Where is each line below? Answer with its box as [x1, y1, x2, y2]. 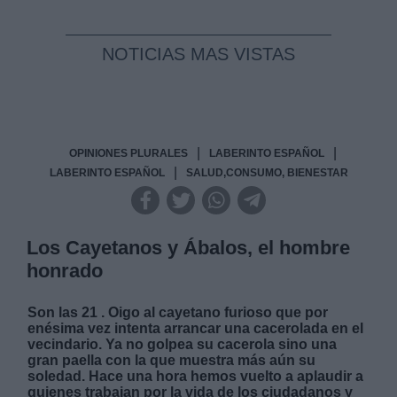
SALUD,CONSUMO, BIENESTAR [185, 167, 348, 180]
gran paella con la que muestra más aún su [27, 353, 316, 369]
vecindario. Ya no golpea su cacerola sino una [27, 337, 338, 353]
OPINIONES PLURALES [69, 147, 188, 160]
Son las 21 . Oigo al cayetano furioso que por [27, 305, 329, 321]
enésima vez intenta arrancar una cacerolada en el [27, 321, 364, 337]
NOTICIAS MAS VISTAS [102, 44, 295, 65]
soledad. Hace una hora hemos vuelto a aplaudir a [27, 369, 364, 385]
